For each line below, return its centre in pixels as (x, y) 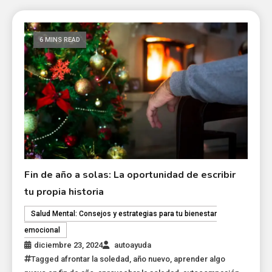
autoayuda (133, 245)
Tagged (46, 259)
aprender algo (200, 259)
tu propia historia (64, 192)
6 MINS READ (60, 39)
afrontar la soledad (95, 259)
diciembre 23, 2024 (69, 245)
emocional (42, 230)
